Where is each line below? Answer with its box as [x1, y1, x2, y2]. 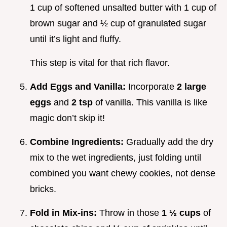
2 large [177, 82, 206, 92]
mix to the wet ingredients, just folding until [30, 153, 201, 163]
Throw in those [99, 208, 162, 218]
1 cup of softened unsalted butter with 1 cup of [30, 3, 216, 13]
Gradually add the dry [126, 137, 213, 147]
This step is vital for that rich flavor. [30, 58, 170, 68]
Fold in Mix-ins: [30, 208, 99, 218]
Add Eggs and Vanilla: [30, 82, 128, 92]
